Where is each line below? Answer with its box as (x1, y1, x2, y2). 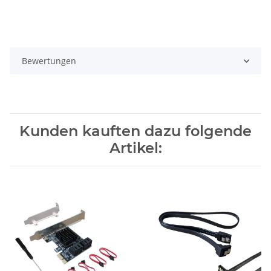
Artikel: (109, 139, 162, 157)
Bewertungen (22, 55, 76, 67)
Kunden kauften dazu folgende (19, 122, 252, 140)
